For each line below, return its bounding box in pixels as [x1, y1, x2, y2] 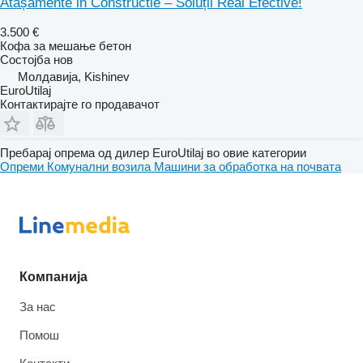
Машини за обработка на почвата [154, 159, 341, 173]
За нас [19, 300, 56, 314]
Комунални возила [47, 159, 154, 173]
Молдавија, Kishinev [18, 69, 130, 83]
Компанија [19, 270, 88, 284]
